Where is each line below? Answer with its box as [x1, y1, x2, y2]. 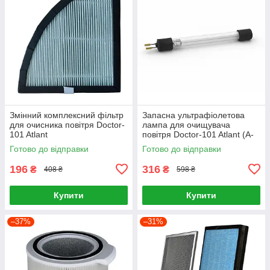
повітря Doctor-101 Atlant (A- [142, 129, 254, 139]
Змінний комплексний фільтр [10, 110, 124, 120]
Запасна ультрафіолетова [142, 110, 245, 120]
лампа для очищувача [142, 119, 230, 130]
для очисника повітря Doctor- [10, 119, 125, 130]
